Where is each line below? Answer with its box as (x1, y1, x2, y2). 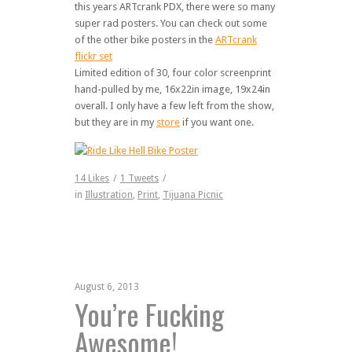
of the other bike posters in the (75, 34, 215, 46)
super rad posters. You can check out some (75, 17, 267, 30)
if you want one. (180, 116, 254, 129)
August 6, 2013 (75, 281, 139, 293)
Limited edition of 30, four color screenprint (75, 67, 271, 79)
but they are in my (75, 116, 156, 129)
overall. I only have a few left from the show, (75, 100, 274, 112)
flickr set (75, 50, 112, 63)
